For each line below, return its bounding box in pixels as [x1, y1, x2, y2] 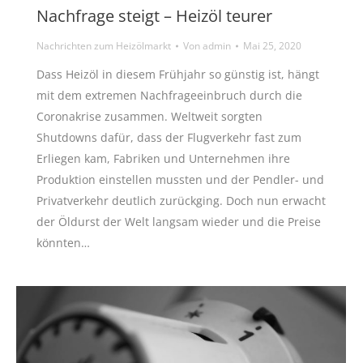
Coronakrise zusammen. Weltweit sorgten [36, 109, 263, 125]
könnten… [36, 235, 90, 251]
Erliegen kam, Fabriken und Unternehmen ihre [36, 151, 290, 167]
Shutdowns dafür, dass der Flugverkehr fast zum [36, 130, 301, 146]
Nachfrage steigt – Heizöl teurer [36, 5, 272, 28]
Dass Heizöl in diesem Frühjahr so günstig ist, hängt [36, 66, 319, 83]
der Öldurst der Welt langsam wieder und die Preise [36, 214, 321, 230]
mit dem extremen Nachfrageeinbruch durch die [36, 88, 302, 104]
